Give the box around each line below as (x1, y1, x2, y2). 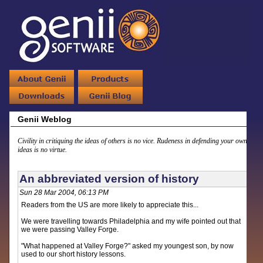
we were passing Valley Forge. (21, 225, 123, 234)
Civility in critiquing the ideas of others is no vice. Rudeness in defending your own (18, 137, 248, 145)
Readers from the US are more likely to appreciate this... (21, 201, 203, 209)
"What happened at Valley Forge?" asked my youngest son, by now (21, 242, 234, 250)
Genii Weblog (18, 114, 72, 124)
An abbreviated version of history (19, 173, 200, 185)
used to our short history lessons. (21, 250, 126, 258)
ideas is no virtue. (18, 146, 68, 154)
